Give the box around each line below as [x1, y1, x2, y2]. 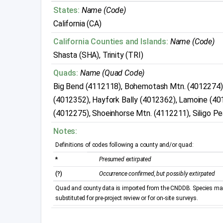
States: [53, 5, 80, 15]
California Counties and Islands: [53, 37, 168, 47]
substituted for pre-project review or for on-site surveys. [55, 195, 198, 202]
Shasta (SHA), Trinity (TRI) [53, 50, 143, 60]
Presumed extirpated [99, 156, 151, 163]
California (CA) [53, 19, 102, 29]
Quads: [53, 68, 79, 78]
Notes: [53, 126, 78, 136]
